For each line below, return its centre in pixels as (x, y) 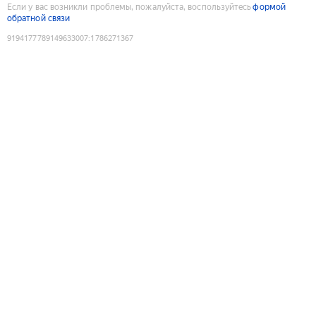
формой (269, 7)
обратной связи (39, 18)
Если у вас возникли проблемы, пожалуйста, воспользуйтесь (129, 7)
